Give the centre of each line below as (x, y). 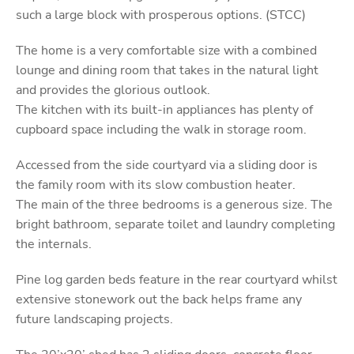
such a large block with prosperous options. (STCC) (161, 15)
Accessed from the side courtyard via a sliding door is (167, 165)
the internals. (54, 244)
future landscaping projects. (94, 319)
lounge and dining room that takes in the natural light (167, 70)
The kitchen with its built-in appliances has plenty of (164, 110)
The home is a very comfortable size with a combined (166, 51)
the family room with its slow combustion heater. (156, 185)
